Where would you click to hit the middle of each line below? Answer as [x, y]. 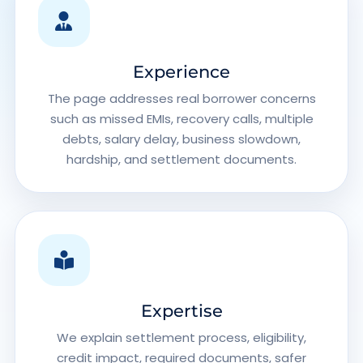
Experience [181, 72]
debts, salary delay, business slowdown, [181, 139]
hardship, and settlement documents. [181, 159]
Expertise [181, 311]
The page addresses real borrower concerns [181, 98]
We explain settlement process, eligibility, [181, 337]
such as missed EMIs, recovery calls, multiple [181, 119]
